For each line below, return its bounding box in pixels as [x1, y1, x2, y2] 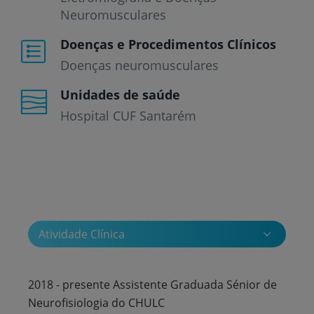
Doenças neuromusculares [60, 56, 219, 74]
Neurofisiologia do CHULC [28, 294, 165, 310]
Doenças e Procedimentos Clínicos [60, 35, 276, 53]
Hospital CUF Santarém [60, 107, 196, 124]
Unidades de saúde [60, 86, 180, 103]
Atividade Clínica [39, 226, 125, 242]
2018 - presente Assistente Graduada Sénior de [28, 276, 277, 292]
